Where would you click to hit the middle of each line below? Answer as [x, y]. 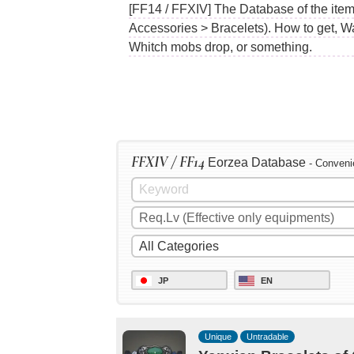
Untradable [268, 336]
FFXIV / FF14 [168, 162]
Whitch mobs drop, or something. [220, 47]
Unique [218, 336]
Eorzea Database [257, 163]
